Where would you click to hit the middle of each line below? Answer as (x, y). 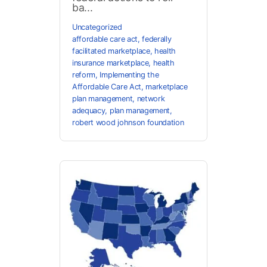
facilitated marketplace (111, 51)
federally (157, 39)
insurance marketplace (111, 63)
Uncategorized (97, 27)
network (151, 99)
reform (84, 75)
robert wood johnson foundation (128, 123)
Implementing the (129, 75)
